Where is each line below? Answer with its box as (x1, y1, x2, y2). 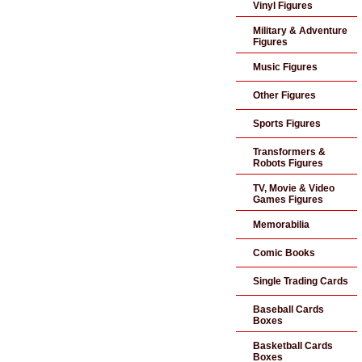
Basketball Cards (253, 340, 333, 351)
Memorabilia (253, 219, 309, 230)
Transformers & (253, 146, 326, 158)
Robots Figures (253, 158, 323, 169)
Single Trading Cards (253, 276, 348, 287)
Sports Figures (253, 118, 321, 129)
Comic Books (253, 247, 315, 259)
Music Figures (253, 61, 318, 73)
